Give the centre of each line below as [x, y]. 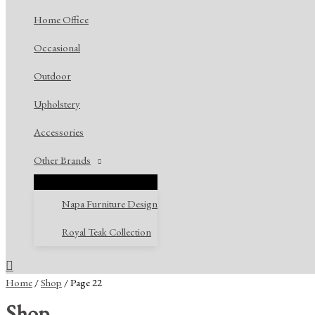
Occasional [57, 48]
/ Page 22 [82, 283]
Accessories [59, 132]
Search [22, 264]
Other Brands [62, 160]
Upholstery [57, 104]
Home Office [61, 20]
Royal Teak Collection [107, 232]
